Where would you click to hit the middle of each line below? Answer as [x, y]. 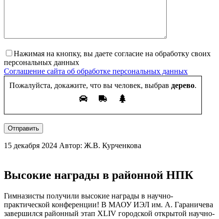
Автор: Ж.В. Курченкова [100, 146]
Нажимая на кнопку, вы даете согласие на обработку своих [112, 54]
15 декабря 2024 [31, 146]
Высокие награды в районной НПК [99, 175]
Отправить [23, 129]
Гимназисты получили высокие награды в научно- [88, 196]
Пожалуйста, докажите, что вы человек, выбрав [89, 86]
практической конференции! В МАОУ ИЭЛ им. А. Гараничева [109, 205]
